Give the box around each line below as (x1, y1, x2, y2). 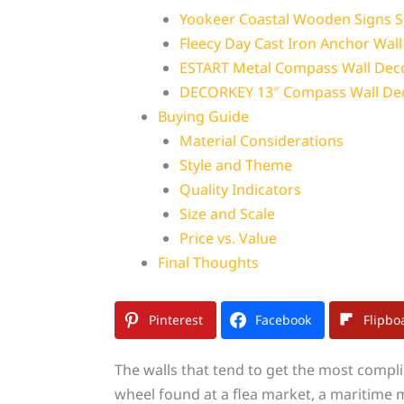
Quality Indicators (179, 179, 301, 200)
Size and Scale (179, 204, 275, 225)
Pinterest (148, 311, 203, 329)
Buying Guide (157, 106, 249, 127)
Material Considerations (179, 131, 344, 151)
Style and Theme (179, 155, 292, 176)
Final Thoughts (157, 252, 259, 273)
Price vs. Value (179, 228, 277, 249)
